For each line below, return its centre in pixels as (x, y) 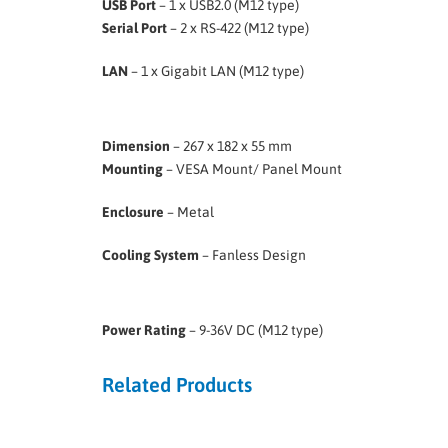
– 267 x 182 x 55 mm (231, 146)
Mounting (132, 169)
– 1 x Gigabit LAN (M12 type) (216, 70)
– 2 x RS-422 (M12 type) (238, 27)
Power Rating (144, 330)
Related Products (177, 385)
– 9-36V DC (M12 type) (254, 330)
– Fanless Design (252, 255)
